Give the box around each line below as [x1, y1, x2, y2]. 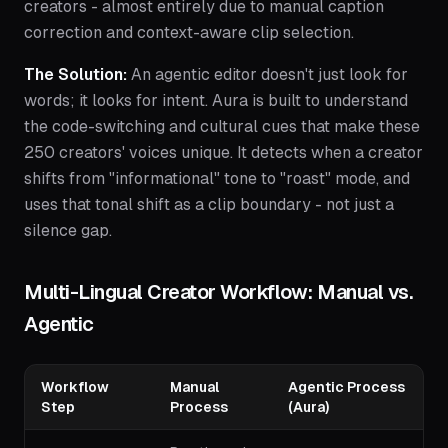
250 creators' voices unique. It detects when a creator [24, 143, 423, 163]
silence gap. [24, 221, 112, 241]
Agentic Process [288, 379, 405, 396]
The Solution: [24, 65, 127, 85]
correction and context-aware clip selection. [24, 23, 354, 43]
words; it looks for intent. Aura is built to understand [24, 91, 408, 111]
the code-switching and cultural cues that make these [24, 117, 420, 137]
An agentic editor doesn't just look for [127, 65, 408, 85]
